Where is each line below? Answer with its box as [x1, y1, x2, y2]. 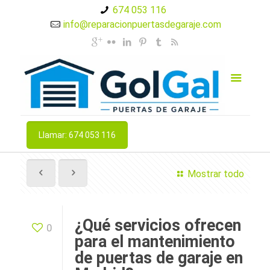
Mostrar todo [187, 168, 244, 180]
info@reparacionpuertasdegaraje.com [63, 19, 222, 30]
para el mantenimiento [74, 232, 235, 252]
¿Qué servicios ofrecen [74, 216, 241, 236]
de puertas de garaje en [74, 248, 243, 268]
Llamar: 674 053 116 [38, 130, 116, 140]
